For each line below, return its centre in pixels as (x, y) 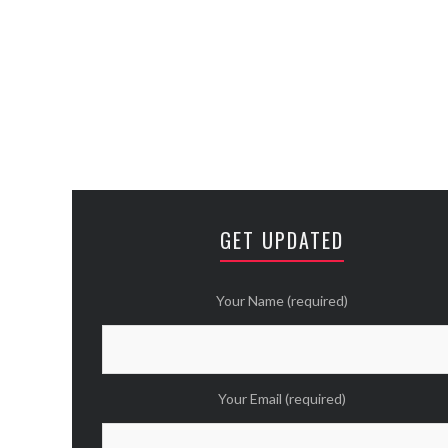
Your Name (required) (282, 300)
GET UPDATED (282, 240)
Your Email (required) (282, 398)
